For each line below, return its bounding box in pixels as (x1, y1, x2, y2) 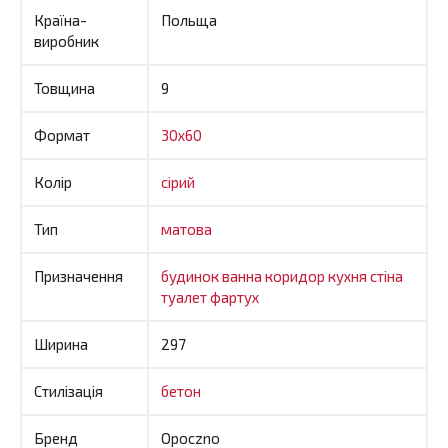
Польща (161, 10, 217, 29)
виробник (34, 31, 99, 50)
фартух (210, 287, 259, 306)
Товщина (34, 78, 95, 97)
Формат (34, 125, 90, 144)
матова (161, 219, 212, 238)
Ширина (34, 334, 88, 353)
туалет (161, 287, 210, 306)
